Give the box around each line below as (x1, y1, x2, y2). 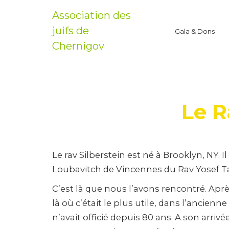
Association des (52, 9, 131, 21)
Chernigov (52, 40, 104, 52)
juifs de (52, 25, 89, 37)
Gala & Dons (175, 27, 215, 35)
